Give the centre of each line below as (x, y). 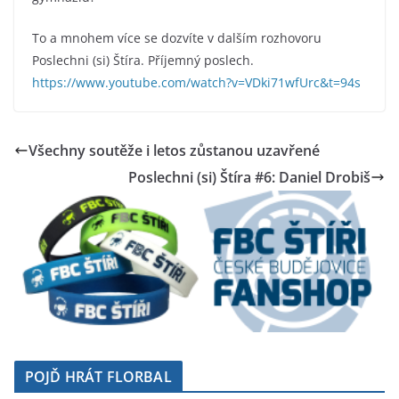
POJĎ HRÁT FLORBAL (98, 376)
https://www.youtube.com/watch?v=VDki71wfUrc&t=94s (196, 82)
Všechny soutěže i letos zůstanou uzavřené (174, 150)
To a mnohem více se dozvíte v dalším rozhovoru (177, 37)
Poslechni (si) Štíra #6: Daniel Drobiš (249, 177)
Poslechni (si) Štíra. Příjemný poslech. (143, 60)
